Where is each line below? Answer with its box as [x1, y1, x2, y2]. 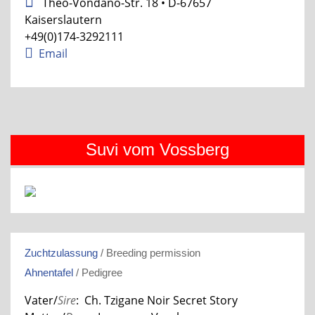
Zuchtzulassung [25, 246, 98, 259]
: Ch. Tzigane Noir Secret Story [76, 292, 238, 308]
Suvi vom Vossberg [86, 139, 229, 159]
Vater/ [25, 292, 58, 308]
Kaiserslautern [25, 11, 102, 27]
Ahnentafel [25, 266, 73, 278]
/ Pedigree [73, 266, 122, 278]
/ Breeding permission [98, 246, 200, 259]
